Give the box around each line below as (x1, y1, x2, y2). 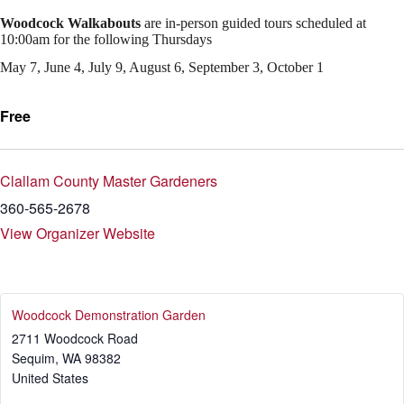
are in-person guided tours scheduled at (141, 15, 366, 31)
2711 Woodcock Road (12, 328, 138, 347)
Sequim (12, 348, 55, 367)
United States (12, 368, 88, 387)
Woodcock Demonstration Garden (12, 305, 206, 324)
